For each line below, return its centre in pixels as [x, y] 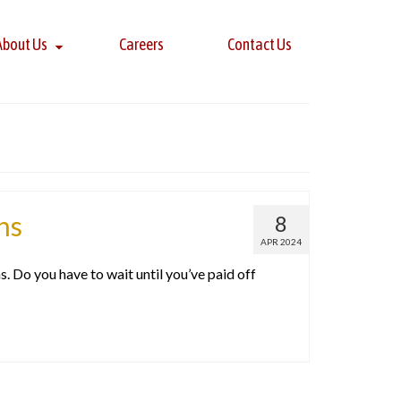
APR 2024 [281, 242]
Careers [142, 44]
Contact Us [259, 44]
